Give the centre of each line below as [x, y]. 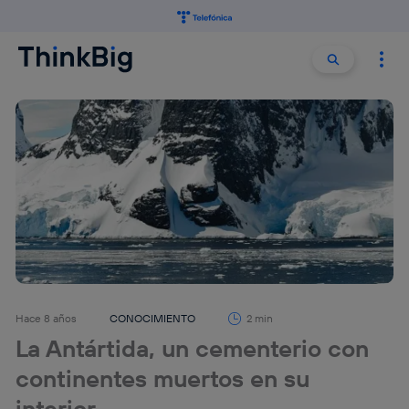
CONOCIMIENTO [153, 319]
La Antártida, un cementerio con [193, 349]
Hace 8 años [47, 319]
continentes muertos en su [163, 379]
